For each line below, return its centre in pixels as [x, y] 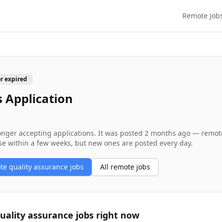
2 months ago [167, 133]
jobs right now [106, 215]
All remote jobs [125, 167]
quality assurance [38, 167]
